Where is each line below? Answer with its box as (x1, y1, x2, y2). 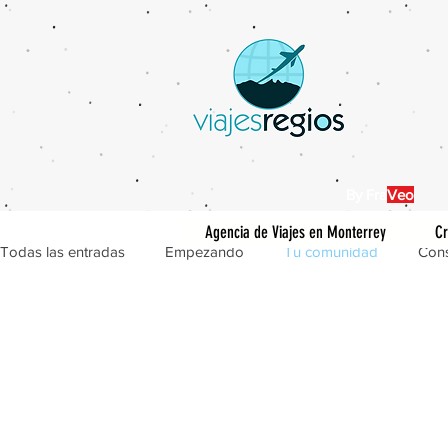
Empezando (165, 242, 244, 260)
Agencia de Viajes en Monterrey (205, 222, 386, 242)
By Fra (346, 186, 387, 203)
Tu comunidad (284, 242, 378, 260)
